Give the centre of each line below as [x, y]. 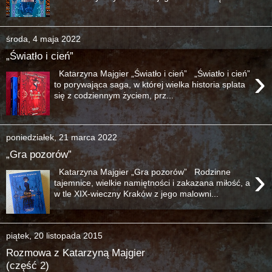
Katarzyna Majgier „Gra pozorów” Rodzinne [143, 172]
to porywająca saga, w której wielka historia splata [150, 84]
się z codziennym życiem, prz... [114, 95]
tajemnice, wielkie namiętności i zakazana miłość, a [152, 182]
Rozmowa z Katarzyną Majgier [76, 253]
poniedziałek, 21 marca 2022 [62, 137]
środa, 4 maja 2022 [43, 39]
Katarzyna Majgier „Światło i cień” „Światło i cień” [152, 73]
